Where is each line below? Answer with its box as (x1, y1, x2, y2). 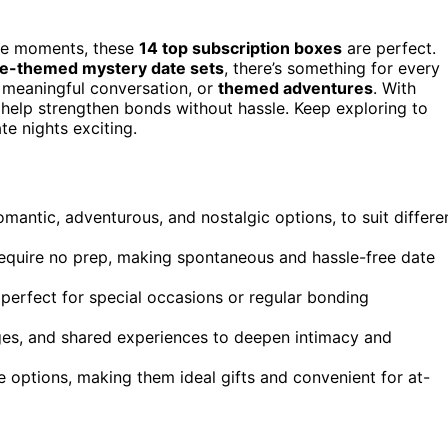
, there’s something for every (224, 57, 440, 78)
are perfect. (342, 37, 436, 58)
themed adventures (218, 77, 373, 98)
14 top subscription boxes (139, 37, 342, 58)
